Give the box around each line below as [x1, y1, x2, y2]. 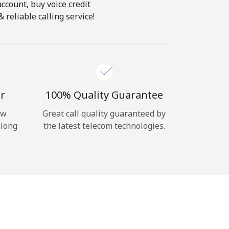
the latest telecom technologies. [43, 120, 165, 131]
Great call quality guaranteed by [42, 108, 166, 119]
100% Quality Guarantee [45, 88, 163, 102]
